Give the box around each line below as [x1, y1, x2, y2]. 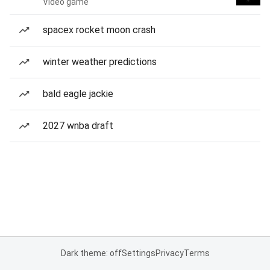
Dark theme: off [60, 248, 122, 258]
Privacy [155, 248, 184, 258]
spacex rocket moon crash [43, 24, 155, 36]
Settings [121, 248, 155, 258]
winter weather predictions [43, 56, 157, 67]
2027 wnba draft [43, 120, 113, 131]
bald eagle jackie [43, 88, 113, 99]
